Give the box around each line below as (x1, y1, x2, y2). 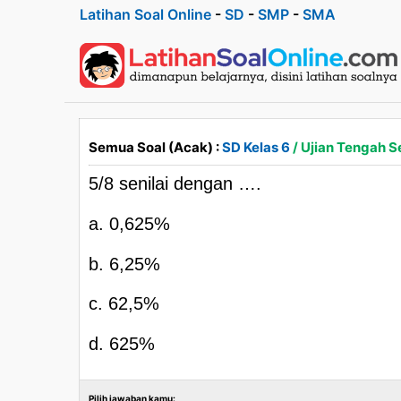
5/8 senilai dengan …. (89, 174, 261, 193)
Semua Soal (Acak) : (89, 139, 222, 156)
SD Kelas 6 (222, 139, 290, 156)
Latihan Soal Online (80, 5, 211, 23)
